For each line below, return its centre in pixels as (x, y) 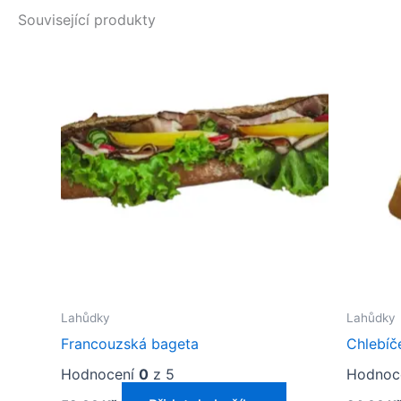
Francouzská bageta (130, 343)
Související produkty (87, 20)
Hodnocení (100, 374)
